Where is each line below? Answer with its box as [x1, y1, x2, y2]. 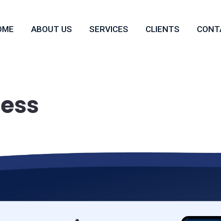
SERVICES [89, 24, 128, 34]
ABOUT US [31, 24, 72, 34]
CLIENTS [145, 24, 180, 34]
